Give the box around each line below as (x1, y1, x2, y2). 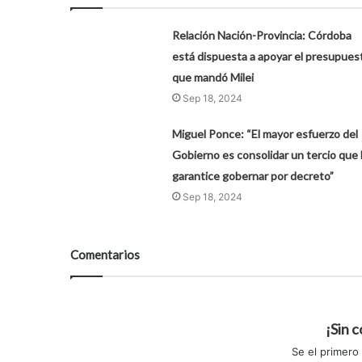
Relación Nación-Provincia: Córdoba (171, 27, 351, 42)
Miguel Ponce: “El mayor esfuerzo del (171, 126, 358, 141)
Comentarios (70, 246, 140, 262)
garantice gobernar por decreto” (171, 168, 334, 183)
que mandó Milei (171, 69, 254, 84)
